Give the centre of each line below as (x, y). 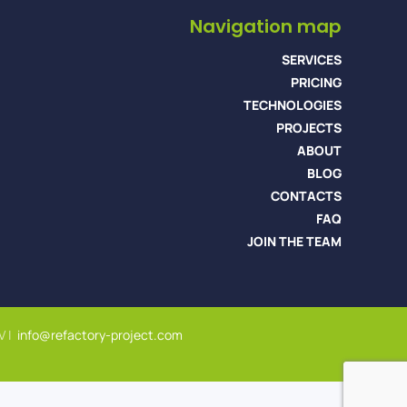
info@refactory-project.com (99, 335)
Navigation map (265, 26)
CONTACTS (306, 196)
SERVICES (311, 60)
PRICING (316, 82)
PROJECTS (308, 128)
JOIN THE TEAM (294, 241)
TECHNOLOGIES (292, 105)
